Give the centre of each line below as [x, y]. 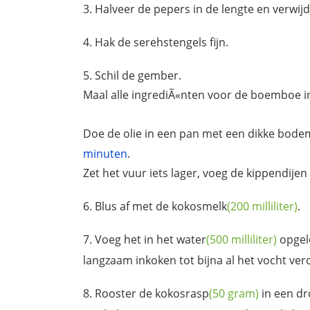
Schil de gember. [138, 75]
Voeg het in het [136, 240]
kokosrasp [182, 293]
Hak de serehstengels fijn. [162, 42]
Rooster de [125, 293]
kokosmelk [199, 207]
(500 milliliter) [241, 240]
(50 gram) [234, 293]
